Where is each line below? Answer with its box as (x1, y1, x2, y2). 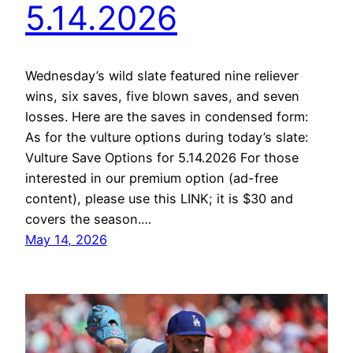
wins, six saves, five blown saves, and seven (25, 88, 299, 105)
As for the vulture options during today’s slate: (25, 129, 312, 146)
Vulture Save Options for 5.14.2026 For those (25, 150, 299, 166)
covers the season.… (25, 211, 151, 228)
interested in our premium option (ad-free (25, 170, 278, 187)
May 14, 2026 (25, 232, 107, 248)
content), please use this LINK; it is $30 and (25, 191, 293, 207)
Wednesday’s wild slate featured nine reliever (25, 68, 299, 84)
